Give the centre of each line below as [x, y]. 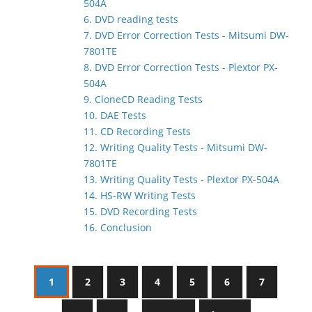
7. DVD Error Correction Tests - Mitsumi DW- [186, 35]
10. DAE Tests [115, 115]
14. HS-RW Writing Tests [140, 195]
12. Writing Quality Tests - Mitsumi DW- [175, 147]
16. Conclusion [118, 227]
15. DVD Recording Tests [140, 211]
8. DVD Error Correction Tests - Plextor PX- [181, 67]
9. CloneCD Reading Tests [143, 99]
